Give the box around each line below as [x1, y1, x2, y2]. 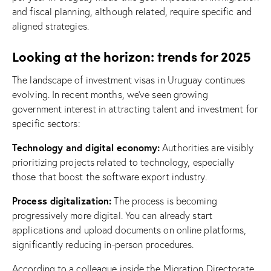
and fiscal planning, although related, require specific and [12, 5, 252, 18]
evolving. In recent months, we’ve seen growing [12, 88, 208, 100]
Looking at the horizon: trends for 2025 [12, 46, 251, 65]
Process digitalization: [12, 194, 112, 207]
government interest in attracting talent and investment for [12, 102, 258, 115]
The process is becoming [111, 194, 217, 207]
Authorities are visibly [160, 141, 254, 154]
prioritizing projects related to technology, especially [12, 155, 235, 168]
